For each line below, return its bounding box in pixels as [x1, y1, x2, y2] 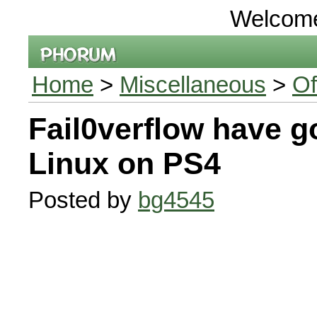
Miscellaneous [120, 71, 266, 98]
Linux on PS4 [28, 146, 221, 180]
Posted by [28, 187, 138, 213]
